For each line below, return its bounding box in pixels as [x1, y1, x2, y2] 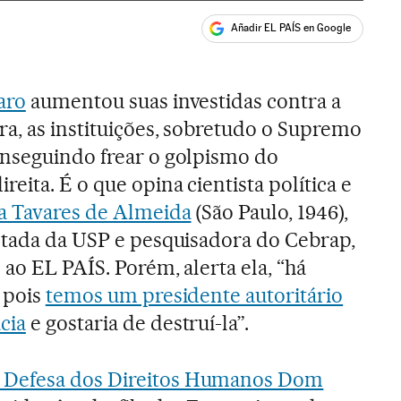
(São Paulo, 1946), [191, 199, 349, 225]
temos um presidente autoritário [45, 282, 344, 308]
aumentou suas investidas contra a [25, 88, 342, 114]
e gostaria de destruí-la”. [25, 310, 250, 336]
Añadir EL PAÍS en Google [231, 21, 352, 35]
